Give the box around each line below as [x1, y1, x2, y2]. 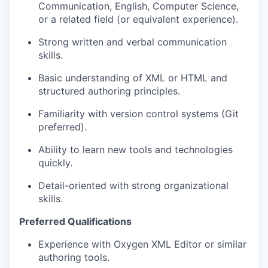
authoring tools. [38, 251, 109, 263]
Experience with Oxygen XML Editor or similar [38, 238, 246, 250]
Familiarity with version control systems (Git [38, 108, 239, 120]
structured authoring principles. [38, 85, 180, 97]
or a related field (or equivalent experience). [38, 13, 238, 25]
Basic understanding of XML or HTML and [38, 72, 227, 84]
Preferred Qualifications [19, 215, 132, 227]
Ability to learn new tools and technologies [38, 144, 233, 156]
